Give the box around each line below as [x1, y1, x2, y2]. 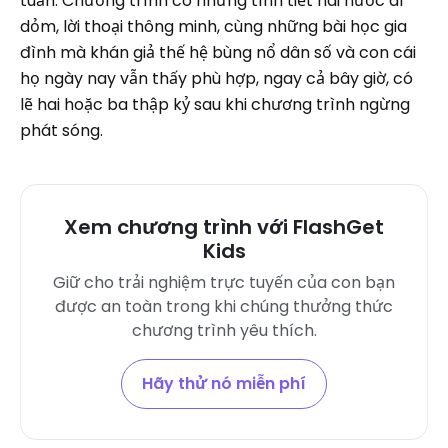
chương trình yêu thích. [131, 318, 317, 342]
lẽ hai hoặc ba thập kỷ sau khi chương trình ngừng [20, 92, 410, 116]
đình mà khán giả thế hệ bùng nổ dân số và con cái [20, 40, 416, 64]
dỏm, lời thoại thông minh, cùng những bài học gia [20, 14, 407, 38]
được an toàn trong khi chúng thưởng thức [55, 294, 393, 318]
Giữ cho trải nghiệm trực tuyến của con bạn [53, 270, 395, 294]
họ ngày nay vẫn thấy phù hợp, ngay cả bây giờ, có [20, 66, 413, 90]
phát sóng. [20, 118, 103, 142]
